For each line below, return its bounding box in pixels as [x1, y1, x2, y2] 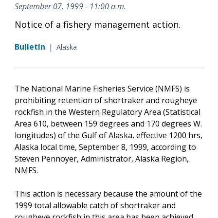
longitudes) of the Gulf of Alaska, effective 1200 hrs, [15, 129, 202, 141]
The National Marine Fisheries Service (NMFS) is [15, 83, 190, 94]
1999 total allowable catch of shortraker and [15, 200, 176, 211]
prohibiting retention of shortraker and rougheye [15, 94, 197, 106]
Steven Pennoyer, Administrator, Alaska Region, [15, 153, 189, 164]
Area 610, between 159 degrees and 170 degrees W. [15, 118, 202, 129]
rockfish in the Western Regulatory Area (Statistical [15, 106, 200, 117]
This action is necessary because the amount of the [15, 188, 202, 199]
